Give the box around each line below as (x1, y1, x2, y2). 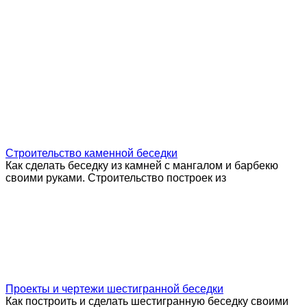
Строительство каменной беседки (5, 147, 177, 159)
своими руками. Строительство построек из (5, 171, 226, 184)
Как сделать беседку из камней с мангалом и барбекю (5, 159, 278, 171)
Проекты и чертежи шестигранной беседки (5, 282, 223, 295)
